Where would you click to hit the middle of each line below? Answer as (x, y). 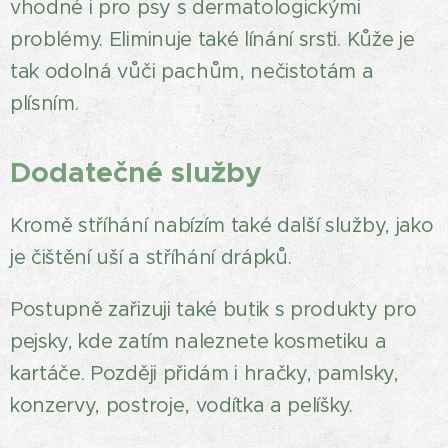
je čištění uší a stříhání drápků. (151, 257)
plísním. (44, 103)
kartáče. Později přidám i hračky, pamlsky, (204, 373)
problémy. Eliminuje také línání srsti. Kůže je (212, 39)
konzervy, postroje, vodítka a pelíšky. (181, 405)
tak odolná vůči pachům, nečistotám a (192, 71)
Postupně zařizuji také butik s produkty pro (213, 309)
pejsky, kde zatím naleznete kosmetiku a (198, 341)
